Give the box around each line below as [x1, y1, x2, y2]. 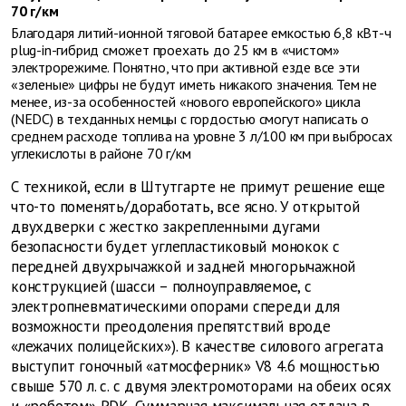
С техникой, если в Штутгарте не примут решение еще [11, 176, 385, 197]
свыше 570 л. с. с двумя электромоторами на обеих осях [11, 375, 391, 396]
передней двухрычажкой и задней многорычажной [11, 256, 356, 276]
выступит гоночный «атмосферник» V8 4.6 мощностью [11, 355, 380, 376]
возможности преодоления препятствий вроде [11, 315, 331, 336]
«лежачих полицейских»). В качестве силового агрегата [11, 335, 383, 356]
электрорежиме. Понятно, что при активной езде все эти [11, 57, 360, 76]
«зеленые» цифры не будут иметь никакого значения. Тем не [11, 74, 377, 93]
